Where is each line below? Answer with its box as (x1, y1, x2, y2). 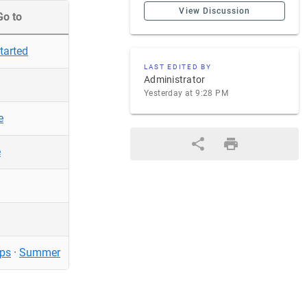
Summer (19, 246, 60, 259)
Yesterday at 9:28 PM (144, 88, 228, 98)
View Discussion (179, 6, 251, 16)
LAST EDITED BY (144, 63, 212, 71)
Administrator (144, 74, 206, 85)
